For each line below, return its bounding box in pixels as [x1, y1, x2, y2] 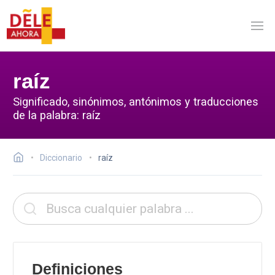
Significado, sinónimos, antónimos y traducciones [13, 95, 258, 108]
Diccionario [40, 153, 82, 163]
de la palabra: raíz [13, 108, 101, 122]
